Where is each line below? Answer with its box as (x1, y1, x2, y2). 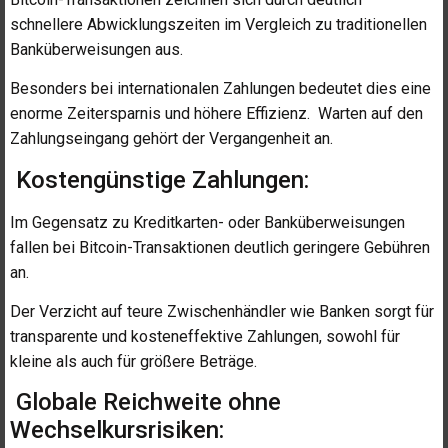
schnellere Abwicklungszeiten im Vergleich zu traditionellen (10, 14, 427, 34)
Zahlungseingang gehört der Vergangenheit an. (10, 129, 333, 149)
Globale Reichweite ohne (10, 388, 281, 417)
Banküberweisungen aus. (10, 39, 183, 59)
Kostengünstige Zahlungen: (10, 165, 309, 194)
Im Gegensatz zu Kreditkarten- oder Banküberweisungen (10, 212, 405, 232)
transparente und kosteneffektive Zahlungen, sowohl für (10, 327, 400, 347)
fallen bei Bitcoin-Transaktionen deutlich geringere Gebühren (10, 237, 430, 257)
